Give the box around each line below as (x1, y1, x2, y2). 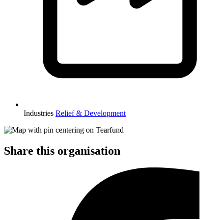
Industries (24, 109, 54, 117)
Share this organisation (4, 144, 120, 157)
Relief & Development (55, 109, 126, 117)
